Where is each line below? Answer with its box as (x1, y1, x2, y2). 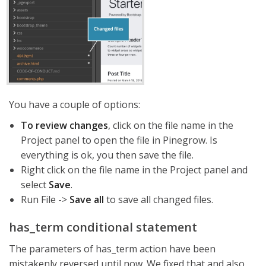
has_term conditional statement (9, 219, 197, 235)
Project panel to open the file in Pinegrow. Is (21, 134, 217, 147)
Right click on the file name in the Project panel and (21, 163, 248, 176)
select (21, 178, 49, 191)
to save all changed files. (104, 193, 213, 206)
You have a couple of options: (9, 98, 140, 111)
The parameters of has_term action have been (9, 242, 216, 255)
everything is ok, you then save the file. (21, 148, 194, 161)
